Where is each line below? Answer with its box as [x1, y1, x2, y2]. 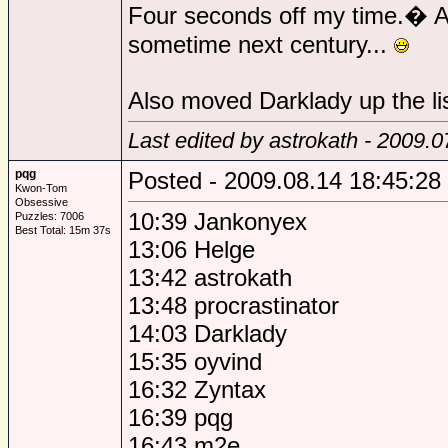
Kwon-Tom [15, 182, 67, 194]
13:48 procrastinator [128, 292, 339, 319]
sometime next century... [128, 31, 394, 58]
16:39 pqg [128, 404, 233, 431]
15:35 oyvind [128, 348, 262, 375]
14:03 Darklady [128, 320, 287, 347]
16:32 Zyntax [128, 376, 266, 403]
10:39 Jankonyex [128, 208, 307, 235]
